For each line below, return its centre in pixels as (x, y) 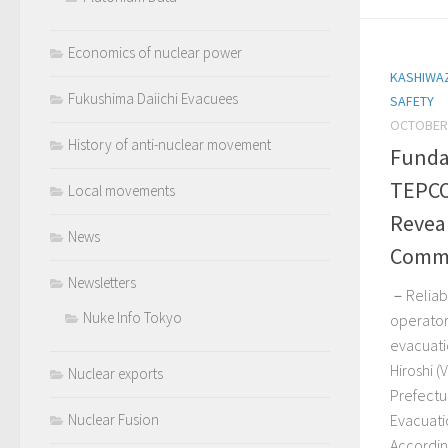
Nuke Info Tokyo (132, 317)
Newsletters (102, 282)
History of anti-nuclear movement (169, 144)
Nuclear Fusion (113, 419)
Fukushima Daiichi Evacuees (153, 98)
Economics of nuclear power (155, 52)
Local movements (121, 190)
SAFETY (412, 100)
